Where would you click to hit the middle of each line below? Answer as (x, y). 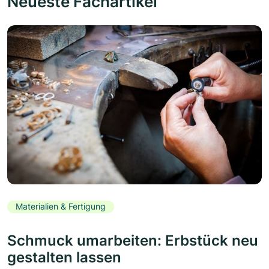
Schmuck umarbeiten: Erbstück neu (133, 240)
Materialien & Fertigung (61, 207)
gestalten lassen (64, 257)
